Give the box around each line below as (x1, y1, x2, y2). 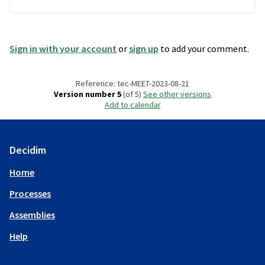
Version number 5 (54, 89, 121, 100)
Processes (9, 188, 51, 200)
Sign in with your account (9, 43, 117, 55)
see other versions (148, 89, 211, 100)
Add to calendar (109, 99, 161, 111)
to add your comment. (159, 43, 249, 55)
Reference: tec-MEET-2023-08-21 (76, 78, 189, 89)
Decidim (9, 143, 46, 157)
